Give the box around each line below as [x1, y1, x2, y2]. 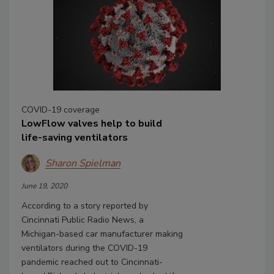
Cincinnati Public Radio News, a [21, 214, 144, 226]
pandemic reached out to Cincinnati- [21, 256, 163, 268]
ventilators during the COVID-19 [21, 242, 147, 254]
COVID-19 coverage [21, 104, 100, 116]
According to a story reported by [21, 200, 148, 212]
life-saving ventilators [21, 131, 128, 145]
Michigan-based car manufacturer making [21, 228, 183, 240]
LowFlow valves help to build [21, 117, 162, 131]
